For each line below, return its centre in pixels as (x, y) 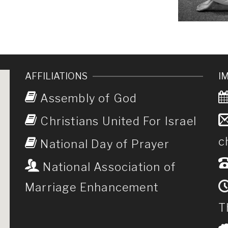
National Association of (108, 167)
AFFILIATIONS (56, 76)
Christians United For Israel (117, 121)
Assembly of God (87, 98)
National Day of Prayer (103, 144)
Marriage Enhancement (91, 188)
